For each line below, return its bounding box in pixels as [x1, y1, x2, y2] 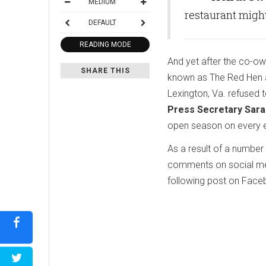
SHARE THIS [80, 66, 130, 75]
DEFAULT [88, 18, 116, 27]
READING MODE [79, 40, 131, 49]
